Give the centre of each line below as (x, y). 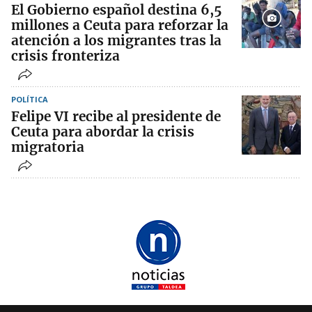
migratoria (48, 147)
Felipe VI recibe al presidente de (116, 116)
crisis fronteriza (65, 55)
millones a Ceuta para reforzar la (120, 25)
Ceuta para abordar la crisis (103, 131)
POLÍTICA (30, 99)
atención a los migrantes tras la (116, 40)
